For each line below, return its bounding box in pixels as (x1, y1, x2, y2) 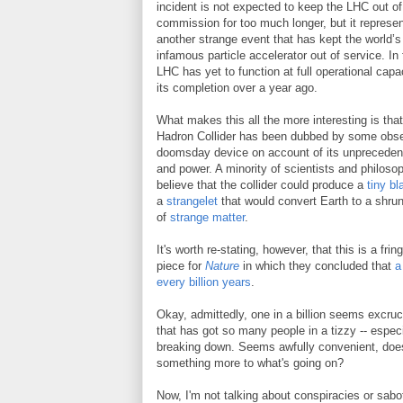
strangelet (166, 194, 218, 208)
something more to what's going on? (157, 356, 344, 370)
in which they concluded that (243, 259, 395, 273)
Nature (205, 259, 239, 273)
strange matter (170, 210, 245, 224)
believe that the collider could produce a (157, 178, 367, 192)
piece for (157, 259, 205, 273)
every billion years (157, 275, 251, 289)
